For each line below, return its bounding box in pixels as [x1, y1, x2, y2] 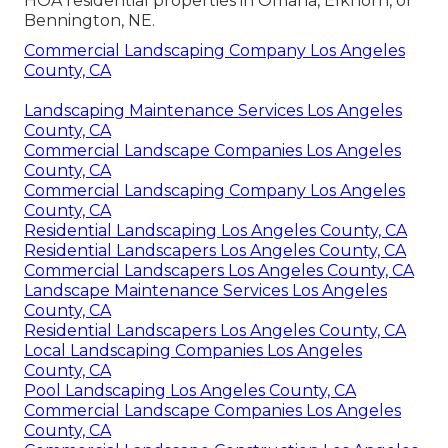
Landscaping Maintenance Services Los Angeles [24, 101, 402, 121]
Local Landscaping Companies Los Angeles [24, 341, 362, 361]
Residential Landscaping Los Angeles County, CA [24, 221, 407, 241]
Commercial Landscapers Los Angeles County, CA [24, 261, 414, 281]
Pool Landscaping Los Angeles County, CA [24, 381, 356, 401]
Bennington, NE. [24, 11, 155, 31]
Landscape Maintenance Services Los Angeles [24, 281, 387, 301]
